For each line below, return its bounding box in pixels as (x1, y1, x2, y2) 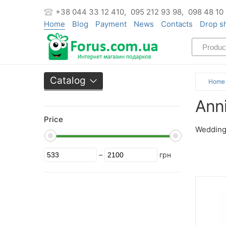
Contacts (161, 19, 193, 29)
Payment (95, 19, 127, 29)
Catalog (50, 74, 86, 86)
